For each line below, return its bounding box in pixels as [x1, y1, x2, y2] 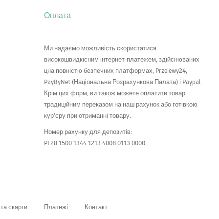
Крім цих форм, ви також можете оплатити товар [44, 89, 185, 97]
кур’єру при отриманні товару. [44, 111, 131, 120]
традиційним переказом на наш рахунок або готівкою [44, 100, 197, 109]
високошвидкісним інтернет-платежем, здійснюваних [44, 55, 199, 64]
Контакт [85, 203, 108, 211]
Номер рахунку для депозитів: [44, 128, 132, 136]
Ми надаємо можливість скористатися [44, 44, 156, 52]
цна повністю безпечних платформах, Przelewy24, [44, 66, 187, 75]
